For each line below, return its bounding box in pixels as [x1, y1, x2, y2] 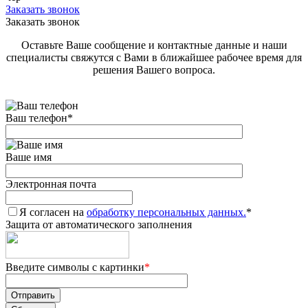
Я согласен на [19, 206, 87, 219]
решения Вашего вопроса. [93, 64, 215, 76]
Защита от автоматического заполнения [5, 219, 192, 231]
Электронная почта [5, 178, 96, 190]
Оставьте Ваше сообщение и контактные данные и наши [21, 39, 287, 52]
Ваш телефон [5, 112, 67, 124]
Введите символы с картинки [5, 261, 144, 274]
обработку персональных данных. [87, 206, 246, 219]
